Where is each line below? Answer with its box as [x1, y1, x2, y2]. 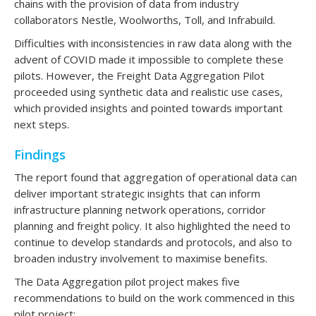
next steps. [14, 116, 69, 131]
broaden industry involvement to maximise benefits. [14, 250, 267, 265]
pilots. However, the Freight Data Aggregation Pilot [14, 68, 265, 83]
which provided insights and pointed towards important [14, 100, 283, 115]
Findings [14, 145, 66, 163]
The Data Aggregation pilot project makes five [14, 274, 240, 288]
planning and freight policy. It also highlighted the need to [14, 218, 291, 233]
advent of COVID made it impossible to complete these [14, 51, 284, 66]
